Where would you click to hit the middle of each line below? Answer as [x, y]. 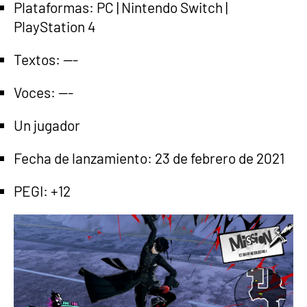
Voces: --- [44, 92]
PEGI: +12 [42, 191]
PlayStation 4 [55, 26]
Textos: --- [46, 59]
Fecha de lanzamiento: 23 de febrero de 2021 [149, 158]
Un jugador [47, 125]
